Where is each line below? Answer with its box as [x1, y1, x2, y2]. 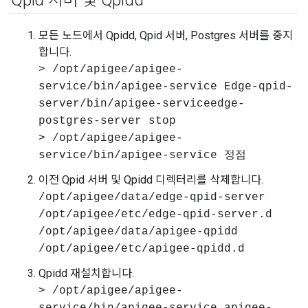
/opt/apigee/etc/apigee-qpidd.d [38, 243, 245, 255]
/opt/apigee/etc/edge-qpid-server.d [38, 208, 272, 221]
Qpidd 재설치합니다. [38, 267, 134, 280]
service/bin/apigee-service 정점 [38, 149, 246, 162]
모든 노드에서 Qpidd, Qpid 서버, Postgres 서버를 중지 [38, 29, 293, 42]
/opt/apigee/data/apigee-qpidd [38, 225, 238, 238]
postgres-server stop [38, 115, 176, 127]
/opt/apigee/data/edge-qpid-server [38, 191, 265, 203]
